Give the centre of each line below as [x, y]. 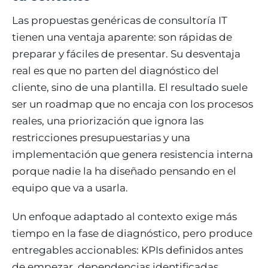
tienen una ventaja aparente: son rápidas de [122, 37]
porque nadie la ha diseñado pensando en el [124, 171]
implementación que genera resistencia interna [133, 154]
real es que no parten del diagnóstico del [115, 70]
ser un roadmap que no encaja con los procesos [133, 104]
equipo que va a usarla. [70, 188]
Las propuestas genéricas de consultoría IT [120, 20]
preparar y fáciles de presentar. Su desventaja [126, 54]
